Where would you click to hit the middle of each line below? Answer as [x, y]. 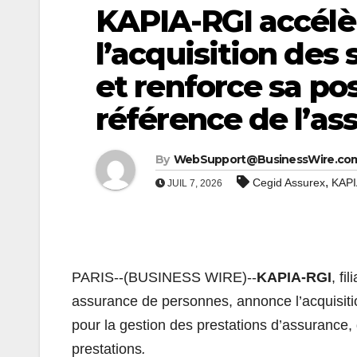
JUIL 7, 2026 [194, 183]
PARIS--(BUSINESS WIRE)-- [164, 277]
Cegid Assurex [289, 182]
